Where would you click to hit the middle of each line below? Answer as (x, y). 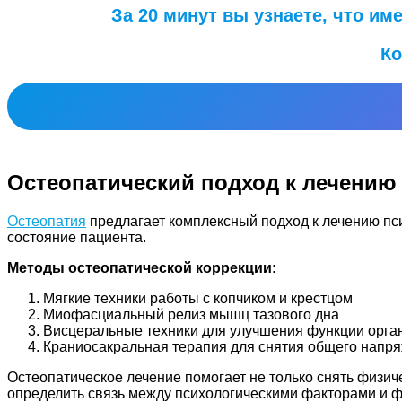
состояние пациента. (77, 238)
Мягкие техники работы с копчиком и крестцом (198, 299)
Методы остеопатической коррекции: (142, 268)
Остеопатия (47, 222)
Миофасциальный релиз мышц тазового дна (191, 315)
